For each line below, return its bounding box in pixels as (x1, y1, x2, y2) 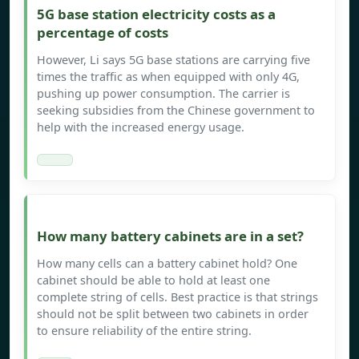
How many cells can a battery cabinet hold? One (37, 256, 297, 272)
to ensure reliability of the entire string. (37, 323, 252, 339)
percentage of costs (37, 23, 168, 42)
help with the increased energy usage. (37, 119, 244, 135)
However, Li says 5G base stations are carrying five (37, 52, 310, 68)
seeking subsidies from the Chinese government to (37, 103, 315, 119)
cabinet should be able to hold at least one (37, 272, 270, 288)
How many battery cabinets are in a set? (37, 227, 304, 246)
